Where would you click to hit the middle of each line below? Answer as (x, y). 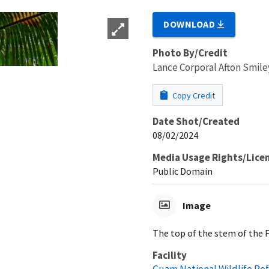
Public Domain (183, 171)
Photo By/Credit (190, 53)
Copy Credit (193, 95)
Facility (170, 255)
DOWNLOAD (191, 24)
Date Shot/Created (196, 121)
